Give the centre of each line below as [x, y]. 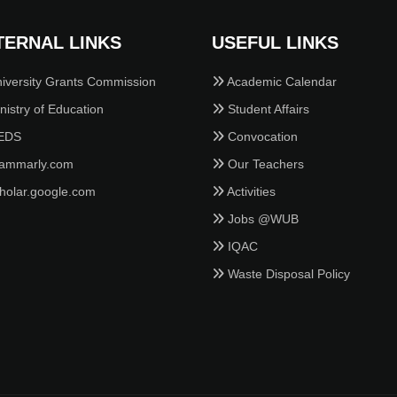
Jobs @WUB [261, 218]
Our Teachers [264, 163]
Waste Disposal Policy [287, 273]
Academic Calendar [280, 81]
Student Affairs [267, 109]
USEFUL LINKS [275, 42]
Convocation [261, 136]
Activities [250, 191]
